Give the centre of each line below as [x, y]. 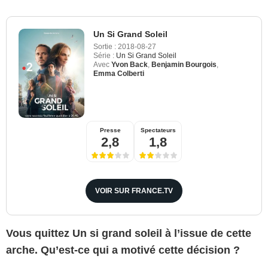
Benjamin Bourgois [184, 64]
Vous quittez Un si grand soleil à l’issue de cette [129, 233]
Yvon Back [130, 64]
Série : [104, 55]
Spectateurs [158, 130]
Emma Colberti [119, 73]
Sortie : [105, 46]
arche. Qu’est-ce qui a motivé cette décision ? [123, 250]
